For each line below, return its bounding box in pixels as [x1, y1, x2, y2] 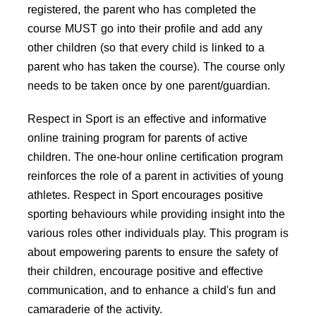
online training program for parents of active [28, 131, 248, 144]
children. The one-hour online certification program [28, 150, 283, 163]
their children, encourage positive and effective [28, 265, 263, 277]
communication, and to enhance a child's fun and [28, 284, 276, 296]
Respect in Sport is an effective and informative [28, 112, 267, 125]
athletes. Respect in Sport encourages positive [28, 188, 263, 201]
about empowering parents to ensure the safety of [28, 245, 278, 258]
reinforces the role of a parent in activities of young [28, 169, 284, 182]
